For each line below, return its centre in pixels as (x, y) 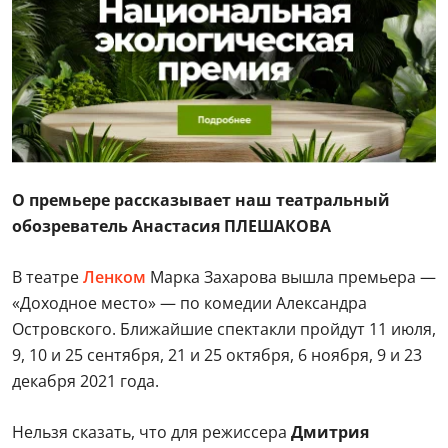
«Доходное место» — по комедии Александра (189, 303)
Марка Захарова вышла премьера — (291, 277)
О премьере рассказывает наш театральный (201, 200)
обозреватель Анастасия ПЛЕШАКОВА (171, 226)
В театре (47, 277)
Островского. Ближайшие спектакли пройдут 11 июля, (224, 329)
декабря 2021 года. (85, 381)
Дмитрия (330, 432)
